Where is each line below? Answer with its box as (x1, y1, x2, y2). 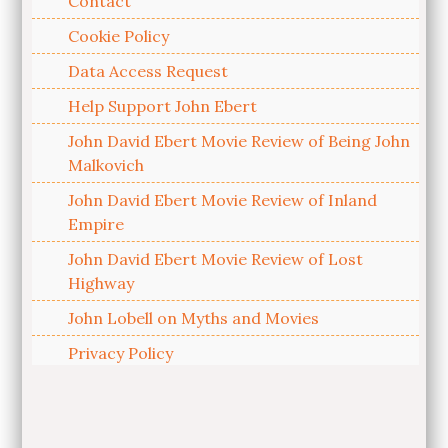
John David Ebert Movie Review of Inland (68, 190, 378, 211)
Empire (68, 214, 125, 235)
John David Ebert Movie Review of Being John (68, 131, 411, 152)
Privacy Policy (68, 343, 174, 364)
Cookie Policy (68, 26, 170, 47)
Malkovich (68, 155, 145, 176)
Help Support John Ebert (68, 96, 258, 117)
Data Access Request (68, 61, 229, 82)
